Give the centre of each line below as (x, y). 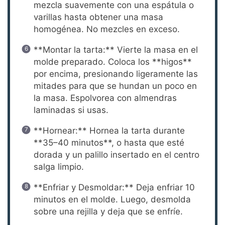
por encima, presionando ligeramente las (116, 74)
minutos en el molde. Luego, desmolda (112, 199)
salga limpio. (59, 166)
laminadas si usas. (71, 110)
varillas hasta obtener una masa (98, 17)
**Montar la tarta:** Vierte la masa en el (116, 49)
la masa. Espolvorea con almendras (105, 98)
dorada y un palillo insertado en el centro (116, 154)
